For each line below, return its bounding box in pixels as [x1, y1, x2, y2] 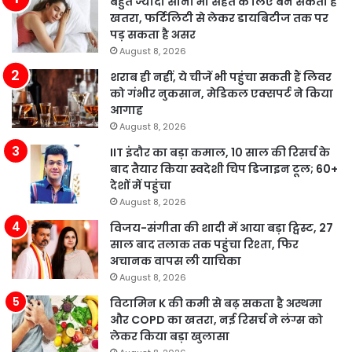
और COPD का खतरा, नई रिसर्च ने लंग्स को [110, 312, 323, 328]
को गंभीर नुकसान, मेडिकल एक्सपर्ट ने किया [110, 86, 333, 102]
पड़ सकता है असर [110, 27, 196, 43]
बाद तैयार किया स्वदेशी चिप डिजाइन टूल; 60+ [110, 161, 338, 178]
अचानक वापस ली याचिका [110, 253, 241, 269]
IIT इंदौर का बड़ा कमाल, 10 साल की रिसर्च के [110, 145, 330, 161]
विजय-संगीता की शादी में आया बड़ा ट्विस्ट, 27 [110, 220, 333, 236]
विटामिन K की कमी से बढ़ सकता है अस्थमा [110, 295, 322, 312]
